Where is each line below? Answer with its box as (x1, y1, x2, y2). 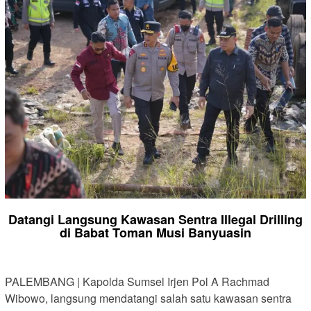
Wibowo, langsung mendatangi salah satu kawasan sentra (5, 290, 292, 307)
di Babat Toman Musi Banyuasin (60, 224, 251, 242)
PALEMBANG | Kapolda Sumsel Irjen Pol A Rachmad (5, 274, 269, 290)
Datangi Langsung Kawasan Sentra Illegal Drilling (8, 210, 303, 229)
